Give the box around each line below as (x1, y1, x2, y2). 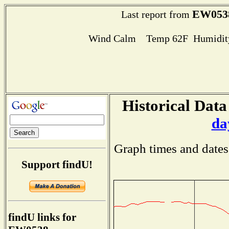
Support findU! (21, 158, 93, 171)
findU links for (8, 211, 76, 224)
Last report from (121, 9, 192, 20)
